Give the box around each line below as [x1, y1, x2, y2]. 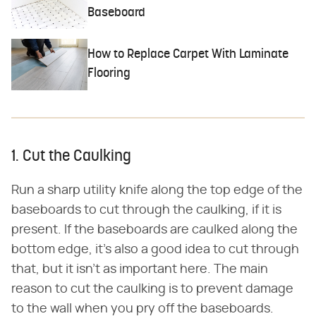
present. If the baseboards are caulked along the [11, 223, 298, 236]
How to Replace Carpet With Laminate [87, 48, 289, 62]
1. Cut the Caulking [11, 148, 131, 165]
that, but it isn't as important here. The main [11, 262, 268, 276]
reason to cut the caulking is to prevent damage [11, 282, 293, 296]
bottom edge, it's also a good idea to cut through [11, 243, 299, 256]
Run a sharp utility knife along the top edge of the [11, 183, 303, 197]
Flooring [87, 67, 131, 81]
